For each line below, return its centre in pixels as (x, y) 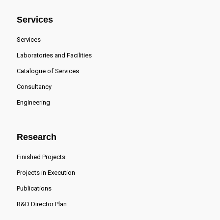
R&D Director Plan (41, 204)
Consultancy (34, 87)
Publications (34, 189)
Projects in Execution (46, 173)
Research (36, 137)
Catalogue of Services (48, 71)
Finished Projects (41, 157)
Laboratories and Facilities (54, 55)
